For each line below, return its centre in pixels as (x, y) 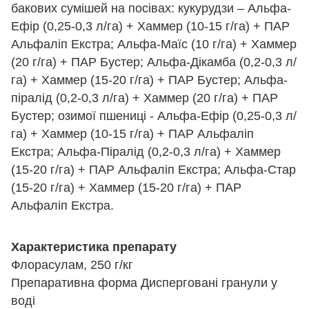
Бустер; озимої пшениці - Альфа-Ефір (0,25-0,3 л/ (154, 116)
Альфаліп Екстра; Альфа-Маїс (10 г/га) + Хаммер (154, 44)
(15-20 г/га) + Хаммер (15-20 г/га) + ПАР (126, 187)
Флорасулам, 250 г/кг (72, 265)
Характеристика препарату (94, 247)
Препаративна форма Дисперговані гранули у (144, 282)
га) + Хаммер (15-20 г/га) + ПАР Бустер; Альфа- (149, 80)
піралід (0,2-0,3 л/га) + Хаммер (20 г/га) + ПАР (144, 98)
